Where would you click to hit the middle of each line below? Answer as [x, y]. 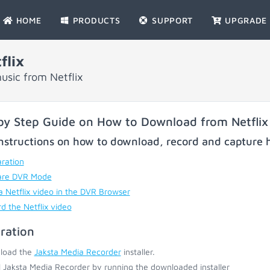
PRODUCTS [95, 20]
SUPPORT [171, 20]
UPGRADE [245, 20]
